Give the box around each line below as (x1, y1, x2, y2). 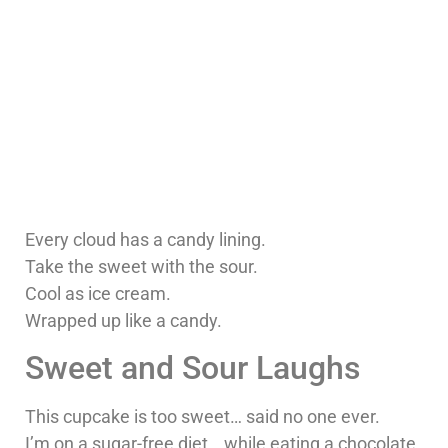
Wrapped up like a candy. (25, 310, 222, 332)
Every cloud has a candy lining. (25, 229, 266, 251)
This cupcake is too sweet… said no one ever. (25, 405, 380, 427)
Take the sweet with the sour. (25, 256, 258, 278)
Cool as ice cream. (25, 283, 171, 305)
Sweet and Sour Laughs (25, 348, 360, 387)
